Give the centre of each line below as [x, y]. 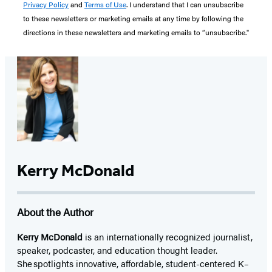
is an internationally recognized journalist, [168, 237]
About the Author [55, 212]
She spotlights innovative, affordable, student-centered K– [133, 263]
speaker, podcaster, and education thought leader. [117, 250]
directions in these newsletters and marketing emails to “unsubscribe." [136, 32]
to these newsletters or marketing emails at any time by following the [133, 19]
